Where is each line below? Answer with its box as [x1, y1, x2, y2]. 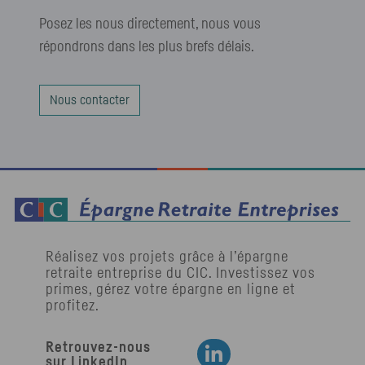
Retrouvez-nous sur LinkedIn [221, 346, 338, 358]
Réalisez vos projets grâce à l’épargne [46, 250, 288, 266]
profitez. [46, 299, 99, 314]
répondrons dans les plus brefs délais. [39, 40, 254, 55]
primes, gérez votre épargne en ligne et [46, 283, 296, 298]
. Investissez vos [209, 266, 315, 282]
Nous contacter [50, 94, 130, 108]
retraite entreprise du [46, 266, 187, 282]
